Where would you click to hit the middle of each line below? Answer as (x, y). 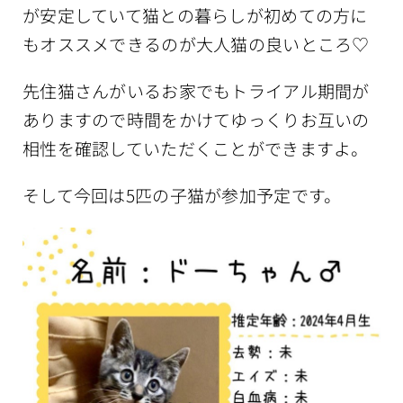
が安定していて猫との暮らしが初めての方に (195, 15)
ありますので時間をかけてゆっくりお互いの (196, 120)
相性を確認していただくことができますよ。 (196, 148)
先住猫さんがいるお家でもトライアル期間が (196, 91)
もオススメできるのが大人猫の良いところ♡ (196, 44)
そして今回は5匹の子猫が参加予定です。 (182, 195)
